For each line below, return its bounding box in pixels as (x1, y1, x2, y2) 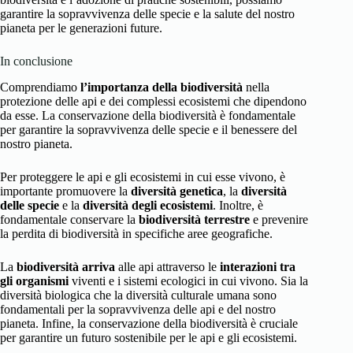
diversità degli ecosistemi (83, 199, 213, 213)
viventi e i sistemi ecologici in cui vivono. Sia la (69, 274, 308, 288)
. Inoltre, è (213, 199, 263, 213)
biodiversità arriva (17, 260, 115, 274)
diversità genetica (131, 184, 223, 199)
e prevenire (250, 213, 308, 227)
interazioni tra (220, 260, 295, 274)
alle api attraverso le (115, 260, 220, 274)
